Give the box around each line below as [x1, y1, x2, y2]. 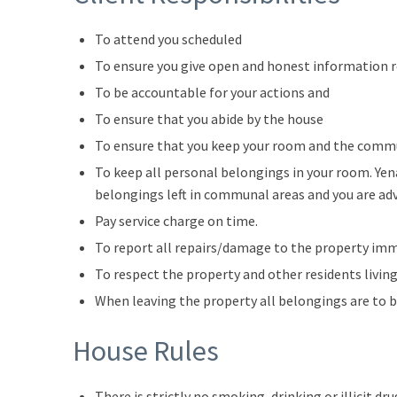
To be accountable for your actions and [95, 83, 330, 101]
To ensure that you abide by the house [95, 110, 323, 128]
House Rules [73, 333, 219, 369]
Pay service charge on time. [95, 212, 258, 230]
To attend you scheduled [95, 30, 242, 48]
